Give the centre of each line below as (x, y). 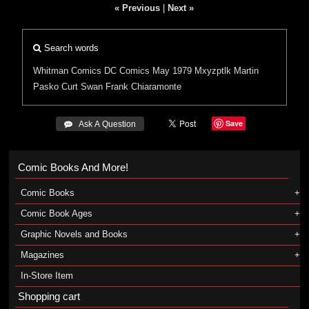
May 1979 (172, 71)
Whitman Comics (68, 71)
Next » (181, 8)
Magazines (42, 255)
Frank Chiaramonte (144, 87)
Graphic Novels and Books (74, 234)
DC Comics (127, 71)
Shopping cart (49, 296)
